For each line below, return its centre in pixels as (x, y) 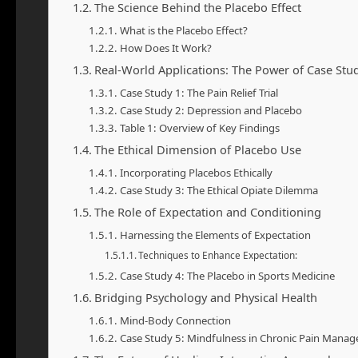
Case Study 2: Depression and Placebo (211, 110)
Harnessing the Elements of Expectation (215, 235)
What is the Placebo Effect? (183, 30)
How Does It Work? (165, 48)
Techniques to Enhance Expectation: (218, 255)
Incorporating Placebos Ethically (196, 173)
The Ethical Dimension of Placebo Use (197, 149)
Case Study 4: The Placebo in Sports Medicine (227, 276)
